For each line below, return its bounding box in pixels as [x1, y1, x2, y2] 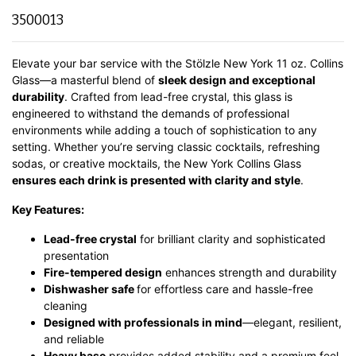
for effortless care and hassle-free [137, 282, 313, 296]
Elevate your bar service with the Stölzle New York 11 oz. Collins [12, 56, 343, 71]
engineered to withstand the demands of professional [12, 106, 289, 121]
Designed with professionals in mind [44, 315, 242, 330]
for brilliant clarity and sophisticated [137, 232, 326, 246]
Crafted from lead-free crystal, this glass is [71, 90, 292, 104]
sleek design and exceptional [158, 73, 315, 87]
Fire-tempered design [44, 265, 162, 280]
